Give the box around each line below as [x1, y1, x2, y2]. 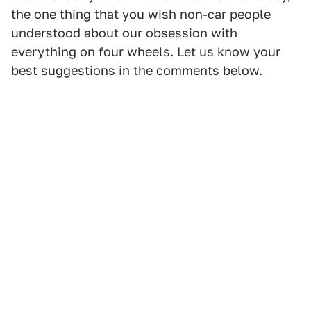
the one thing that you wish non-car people [11, 7, 271, 22]
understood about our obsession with [11, 26, 237, 41]
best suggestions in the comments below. [11, 63, 262, 78]
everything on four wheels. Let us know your [11, 44, 280, 60]
